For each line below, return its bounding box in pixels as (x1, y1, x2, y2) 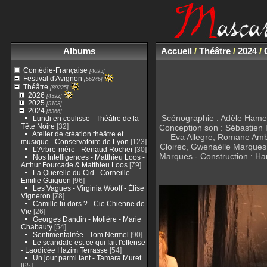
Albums (63, 46, 95, 56)
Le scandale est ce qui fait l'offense (32, 238, 145, 246)
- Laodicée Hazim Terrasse (20, 246, 108, 254)
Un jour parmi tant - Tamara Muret (32, 254, 141, 262)
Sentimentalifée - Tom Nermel (32, 231, 129, 238)
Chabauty (20, 223, 52, 231)
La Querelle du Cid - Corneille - (32, 169, 134, 176)
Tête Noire (20, 122, 55, 130)
